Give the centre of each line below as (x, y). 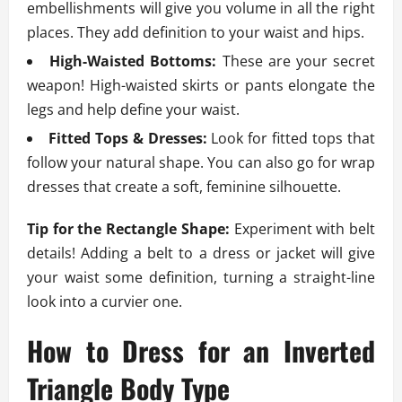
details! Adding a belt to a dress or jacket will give (201, 253)
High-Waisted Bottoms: (133, 61)
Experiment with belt (302, 229)
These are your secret (296, 61)
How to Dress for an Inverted (201, 351)
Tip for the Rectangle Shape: (128, 229)
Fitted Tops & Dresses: (127, 139)
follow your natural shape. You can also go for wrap (201, 163)
